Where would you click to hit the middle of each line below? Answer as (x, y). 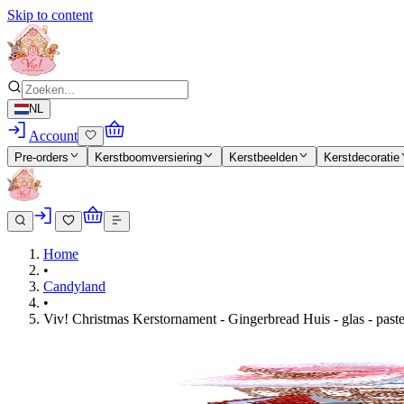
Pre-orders (41, 157)
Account (53, 136)
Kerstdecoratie (361, 157)
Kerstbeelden (263, 157)
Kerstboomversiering (149, 157)
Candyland (74, 286)
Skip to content (50, 15)
